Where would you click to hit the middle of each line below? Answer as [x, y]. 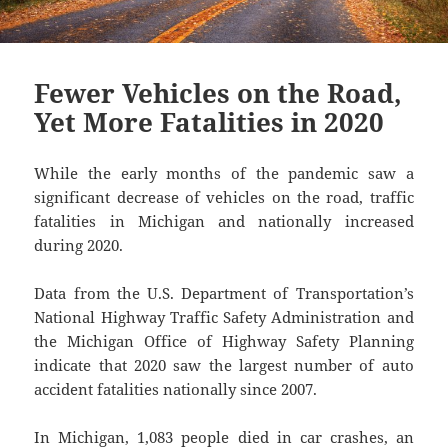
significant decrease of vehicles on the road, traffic [224, 197]
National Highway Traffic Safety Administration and [224, 317]
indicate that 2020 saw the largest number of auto [224, 365]
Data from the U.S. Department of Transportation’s [224, 293]
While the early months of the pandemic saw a [224, 173]
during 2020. [79, 245]
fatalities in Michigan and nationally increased [224, 221]
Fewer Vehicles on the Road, [218, 93]
